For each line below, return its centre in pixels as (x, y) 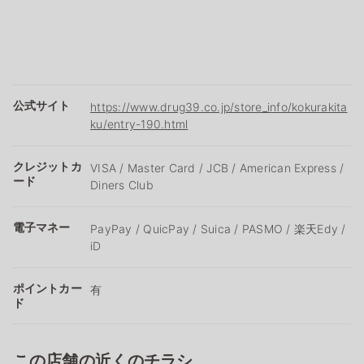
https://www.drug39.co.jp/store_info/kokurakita (219, 106)
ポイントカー (48, 288)
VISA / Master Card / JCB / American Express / (217, 167)
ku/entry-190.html (139, 123)
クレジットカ (48, 166)
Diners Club (122, 184)
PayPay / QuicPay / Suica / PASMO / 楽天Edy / (218, 228)
